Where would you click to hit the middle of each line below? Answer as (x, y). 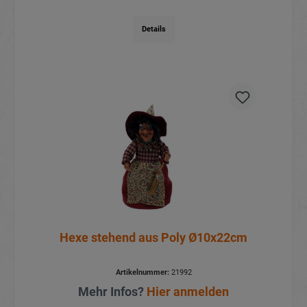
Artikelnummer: (142, 272)
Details (153, 29)
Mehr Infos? (112, 291)
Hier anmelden (188, 291)
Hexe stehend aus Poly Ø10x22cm (153, 237)
